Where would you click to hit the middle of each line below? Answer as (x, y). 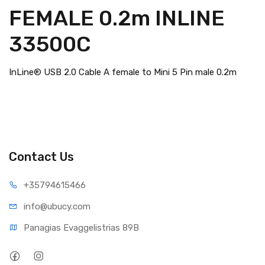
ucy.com (74, 206)
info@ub (41, 206)
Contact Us (41, 157)
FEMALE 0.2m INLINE (117, 18)
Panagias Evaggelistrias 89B (81, 228)
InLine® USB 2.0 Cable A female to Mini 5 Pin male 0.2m (123, 72)
